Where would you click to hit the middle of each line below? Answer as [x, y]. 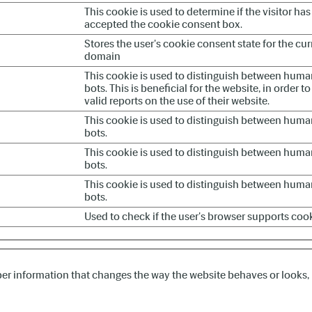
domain [102, 56]
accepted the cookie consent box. [163, 24]
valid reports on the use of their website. [177, 101]
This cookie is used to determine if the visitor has [197, 11]
